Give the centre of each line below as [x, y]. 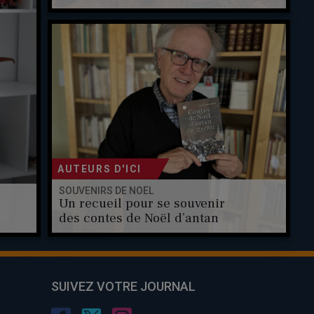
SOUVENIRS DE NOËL [106, 191]
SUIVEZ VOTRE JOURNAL [123, 286]
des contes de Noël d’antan [138, 218]
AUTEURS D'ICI [100, 169]
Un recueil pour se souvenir [142, 204]
